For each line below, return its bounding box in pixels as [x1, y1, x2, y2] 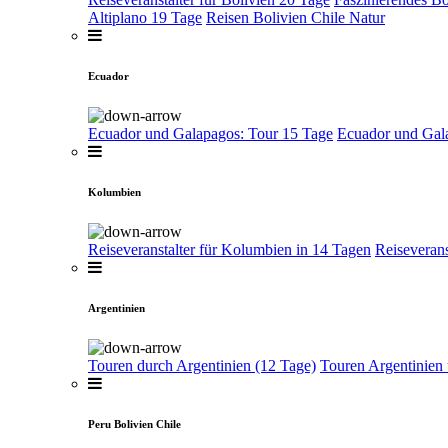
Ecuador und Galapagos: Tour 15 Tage [88, 124, 333, 142]
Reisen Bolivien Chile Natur [206, 8, 385, 26]
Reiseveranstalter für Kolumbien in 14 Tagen [88, 240, 371, 258]
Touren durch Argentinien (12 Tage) [88, 356, 316, 374]
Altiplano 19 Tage [88, 8, 202, 26]
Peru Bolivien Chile [88, 417, 181, 430]
